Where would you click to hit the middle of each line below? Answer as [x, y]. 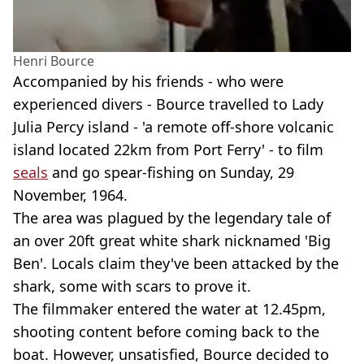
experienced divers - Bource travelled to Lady [168, 104]
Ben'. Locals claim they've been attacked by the [176, 264]
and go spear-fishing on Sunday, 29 [171, 173]
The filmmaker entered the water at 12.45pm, [169, 309]
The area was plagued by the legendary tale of [172, 218]
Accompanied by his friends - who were [148, 82]
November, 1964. [70, 195]
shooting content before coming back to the [166, 332]
